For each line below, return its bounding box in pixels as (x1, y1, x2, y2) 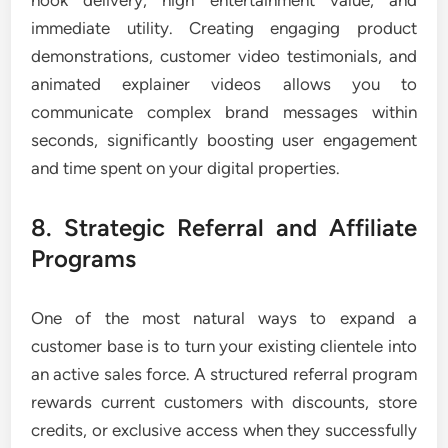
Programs (31, 244, 137, 273)
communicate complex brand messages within (31, 102, 417, 122)
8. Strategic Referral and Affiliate (31, 213, 417, 242)
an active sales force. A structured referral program (31, 364, 417, 384)
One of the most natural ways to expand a (31, 308, 417, 328)
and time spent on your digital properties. (31, 158, 341, 178)
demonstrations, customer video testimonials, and (31, 46, 417, 66)
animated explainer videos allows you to (31, 74, 417, 94)
